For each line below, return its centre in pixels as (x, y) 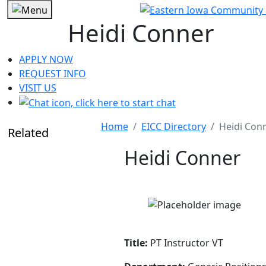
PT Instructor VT (186, 243)
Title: (136, 243)
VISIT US (38, 88)
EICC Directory (173, 127)
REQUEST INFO (53, 73)
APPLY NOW (46, 59)
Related (28, 133)
